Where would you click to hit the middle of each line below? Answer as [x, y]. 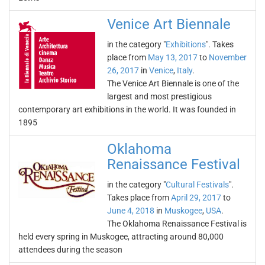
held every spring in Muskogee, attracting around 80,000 [121, 237]
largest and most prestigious [159, 96]
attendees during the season [70, 250]
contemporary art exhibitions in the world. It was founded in [127, 109]
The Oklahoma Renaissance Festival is [177, 224]
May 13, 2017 [173, 57]
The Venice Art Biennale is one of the [173, 83]
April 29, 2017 [196, 198]
